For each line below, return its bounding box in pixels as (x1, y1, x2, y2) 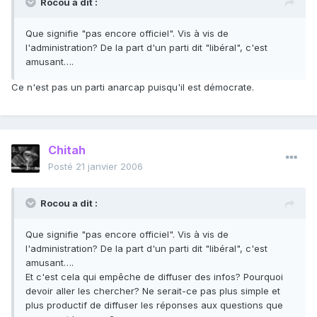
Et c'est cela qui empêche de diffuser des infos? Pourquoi (25, 271, 283, 283)
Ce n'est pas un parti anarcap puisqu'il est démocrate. (11, 81, 254, 93)
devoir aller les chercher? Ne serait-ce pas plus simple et (25, 285, 280, 297)
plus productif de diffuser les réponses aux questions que (25, 299, 283, 311)
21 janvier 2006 (76, 161, 143, 173)
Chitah (48, 143, 86, 158)
